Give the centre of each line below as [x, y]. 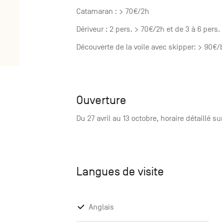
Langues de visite [120, 172]
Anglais [101, 207]
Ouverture [101, 100]
